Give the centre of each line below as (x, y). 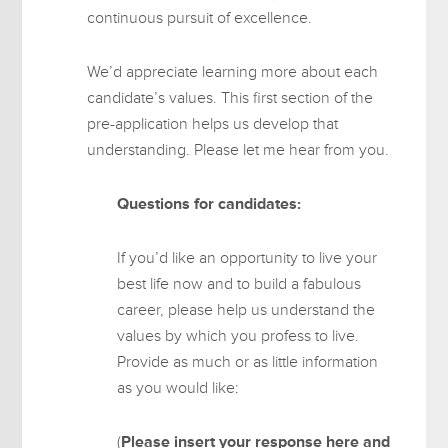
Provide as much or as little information (248, 361)
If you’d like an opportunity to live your (247, 257)
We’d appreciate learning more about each (233, 71)
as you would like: (178, 387)
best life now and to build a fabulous (239, 283)
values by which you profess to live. (238, 335)
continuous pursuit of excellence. (200, 17)
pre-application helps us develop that (213, 123)
